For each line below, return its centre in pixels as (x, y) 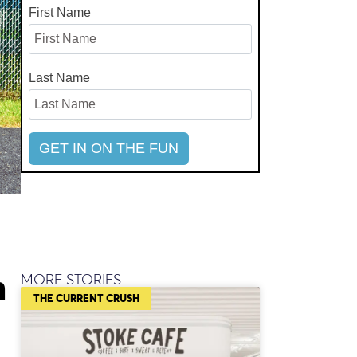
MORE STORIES (71, 280)
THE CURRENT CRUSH (86, 298)
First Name (60, 13)
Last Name (59, 78)
